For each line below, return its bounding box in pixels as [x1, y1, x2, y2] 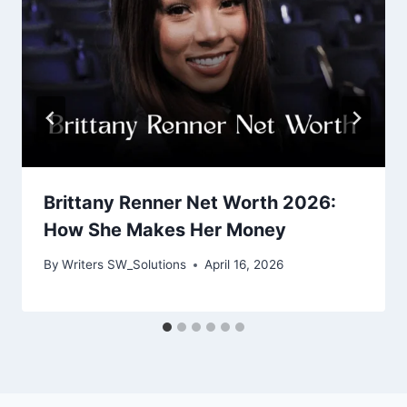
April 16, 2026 [204, 257, 284, 273]
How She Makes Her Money [44, 218, 286, 241]
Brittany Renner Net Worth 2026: [44, 191, 336, 213]
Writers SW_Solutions [62, 257, 187, 273]
